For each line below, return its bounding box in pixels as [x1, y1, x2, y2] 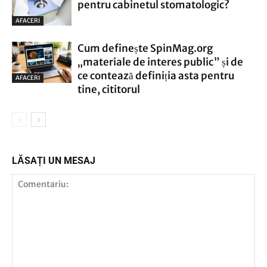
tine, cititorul [77, 83, 140, 96]
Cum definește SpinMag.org [77, 42, 213, 55]
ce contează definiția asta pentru [77, 69, 234, 82]
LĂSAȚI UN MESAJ [12, 155, 95, 166]
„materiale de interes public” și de [77, 55, 243, 69]
